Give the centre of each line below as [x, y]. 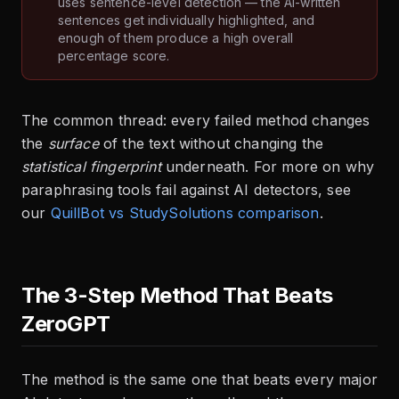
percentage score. [114, 56]
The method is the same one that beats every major [199, 380]
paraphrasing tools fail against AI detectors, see [186, 190]
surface [73, 144]
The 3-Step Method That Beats [177, 296]
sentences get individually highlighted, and [187, 20]
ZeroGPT [66, 324]
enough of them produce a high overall [176, 38]
